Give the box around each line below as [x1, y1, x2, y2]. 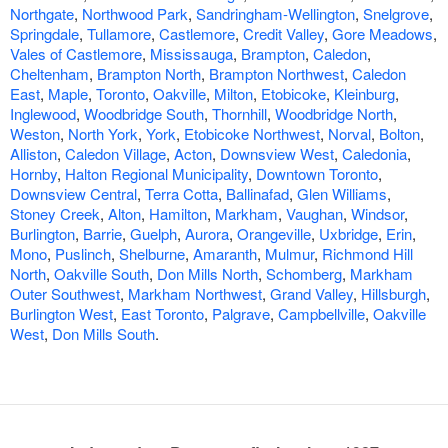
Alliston [10, 143, 57, 165]
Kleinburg [334, 83, 395, 105]
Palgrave [212, 303, 270, 325]
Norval [328, 123, 371, 145]
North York [68, 123, 138, 145]
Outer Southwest [10, 283, 120, 305]
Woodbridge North [275, 103, 393, 125]
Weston [10, 123, 60, 145]
